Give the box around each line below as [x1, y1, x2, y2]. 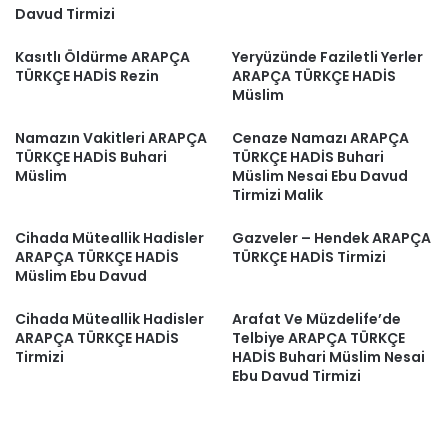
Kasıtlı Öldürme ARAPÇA [15, 47, 190, 67]
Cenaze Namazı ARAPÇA [232, 128, 409, 148]
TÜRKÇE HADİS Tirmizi [232, 247, 386, 267]
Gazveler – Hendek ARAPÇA [232, 228, 431, 248]
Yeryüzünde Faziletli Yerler [232, 47, 423, 67]
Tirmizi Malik [232, 185, 323, 205]
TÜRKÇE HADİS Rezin [15, 66, 159, 86]
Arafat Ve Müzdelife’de [232, 309, 401, 329]
